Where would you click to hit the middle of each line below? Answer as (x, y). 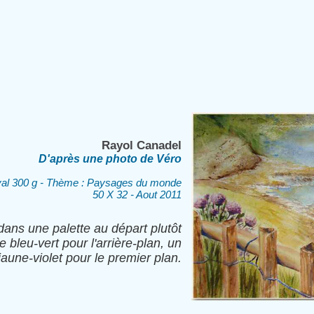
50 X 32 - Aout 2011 (137, 194)
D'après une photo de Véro (110, 159)
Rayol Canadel (142, 145)
